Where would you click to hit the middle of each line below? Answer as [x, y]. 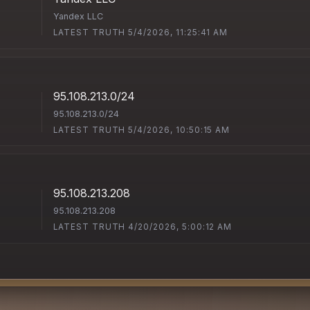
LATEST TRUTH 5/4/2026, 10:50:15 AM [142, 130]
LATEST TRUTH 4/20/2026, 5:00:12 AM [143, 227]
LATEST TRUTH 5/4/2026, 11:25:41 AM [141, 32]
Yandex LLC [79, 16]
